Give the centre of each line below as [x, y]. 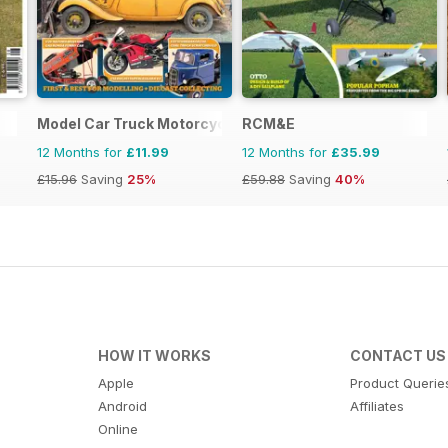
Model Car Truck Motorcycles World [165, 124]
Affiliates [377, 406]
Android [122, 406]
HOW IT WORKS [154, 356]
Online [117, 429]
